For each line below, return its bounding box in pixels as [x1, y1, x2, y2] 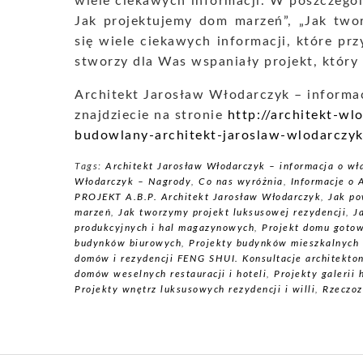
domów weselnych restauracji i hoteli [75, 269, 267, 279]
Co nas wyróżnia [199, 177, 284, 186]
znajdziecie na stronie [75, 109, 228, 122]
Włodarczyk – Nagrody [75, 177, 191, 186]
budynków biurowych [75, 238, 181, 248]
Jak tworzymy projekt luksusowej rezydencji [118, 207, 346, 217]
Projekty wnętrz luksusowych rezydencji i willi [75, 284, 315, 294]
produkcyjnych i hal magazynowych [75, 223, 254, 233]
